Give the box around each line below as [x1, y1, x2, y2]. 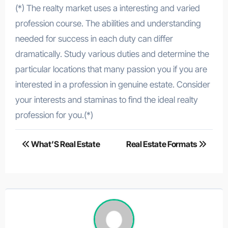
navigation [14, 150, 90, 169]
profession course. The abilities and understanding [15, 18, 201, 28]
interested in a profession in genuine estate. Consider [15, 79, 210, 90]
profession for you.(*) [15, 109, 93, 120]
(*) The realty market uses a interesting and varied [15, 3, 200, 13]
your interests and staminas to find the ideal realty [15, 94, 198, 105]
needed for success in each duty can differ [15, 33, 173, 44]
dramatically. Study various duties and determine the [15, 48, 209, 59]
